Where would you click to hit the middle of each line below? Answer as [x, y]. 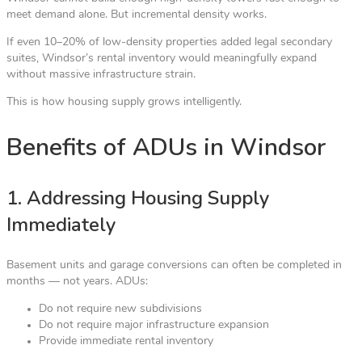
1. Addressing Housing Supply [138, 198]
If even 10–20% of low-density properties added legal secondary [169, 42]
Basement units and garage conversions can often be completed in [174, 265]
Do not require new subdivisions [120, 309]
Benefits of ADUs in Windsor [166, 147]
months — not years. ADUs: [77, 281]
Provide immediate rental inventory [126, 341]
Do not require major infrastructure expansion [154, 325]
